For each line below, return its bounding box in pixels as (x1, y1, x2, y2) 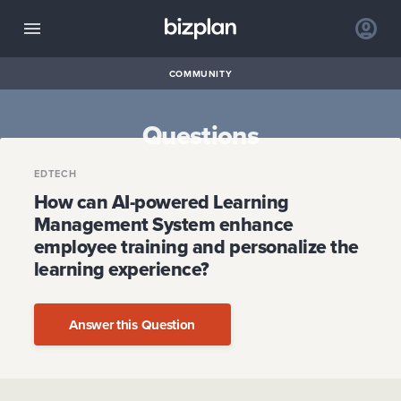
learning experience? (33, 254, 209, 283)
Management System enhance (33, 209, 294, 238)
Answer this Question (69, 314, 196, 335)
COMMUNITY (168, 66, 233, 81)
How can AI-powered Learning (33, 187, 289, 216)
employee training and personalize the (33, 232, 359, 260)
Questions (141, 115, 260, 154)
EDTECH (33, 166, 78, 182)
